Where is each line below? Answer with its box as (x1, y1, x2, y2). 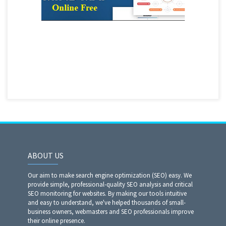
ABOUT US (28, 150, 64, 160)
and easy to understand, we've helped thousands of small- (28, 198, 186, 207)
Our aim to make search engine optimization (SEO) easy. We (28, 171, 192, 180)
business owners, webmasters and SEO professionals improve (28, 207, 194, 216)
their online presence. (28, 216, 85, 225)
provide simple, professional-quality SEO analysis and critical (28, 180, 193, 189)
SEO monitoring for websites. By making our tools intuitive (28, 189, 187, 198)
